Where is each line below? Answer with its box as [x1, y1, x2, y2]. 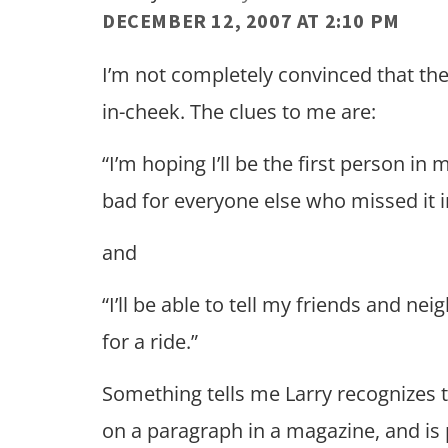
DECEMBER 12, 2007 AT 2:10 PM [102, 7, 400, 33]
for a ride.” [102, 327, 198, 355]
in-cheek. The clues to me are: [102, 97, 376, 125]
